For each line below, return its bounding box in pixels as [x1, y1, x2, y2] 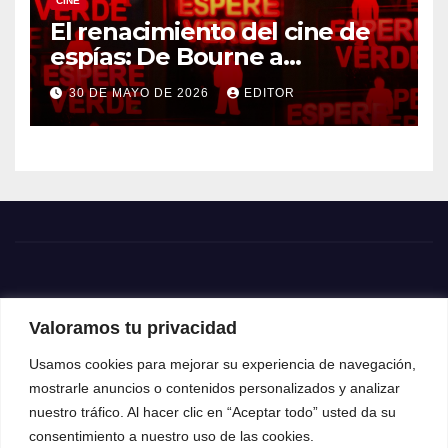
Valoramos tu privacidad [29, 317, 237, 338]
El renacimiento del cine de [50, 16, 370, 46]
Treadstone [50, 66, 187, 96]
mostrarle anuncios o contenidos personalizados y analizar [29, 379, 400, 396]
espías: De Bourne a [50, 41, 284, 71]
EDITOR [244, 85, 295, 100]
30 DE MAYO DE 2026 [69, 85, 213, 100]
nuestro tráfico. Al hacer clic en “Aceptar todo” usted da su [29, 403, 396, 420]
